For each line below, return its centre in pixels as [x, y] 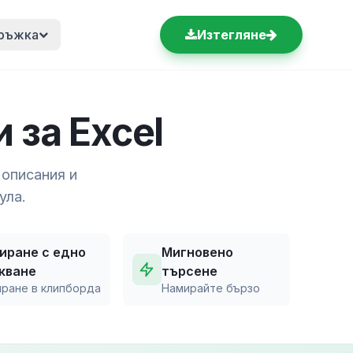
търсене [189, 271]
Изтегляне [232, 35]
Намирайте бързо [210, 288]
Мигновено [197, 252]
